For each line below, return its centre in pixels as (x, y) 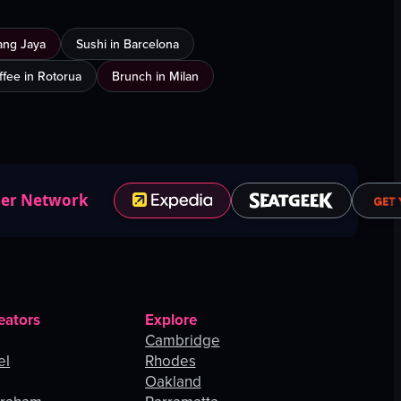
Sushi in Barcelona (128, 44)
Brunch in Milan (155, 77)
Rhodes (170, 361)
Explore (171, 320)
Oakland (173, 382)
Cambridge (182, 341)
